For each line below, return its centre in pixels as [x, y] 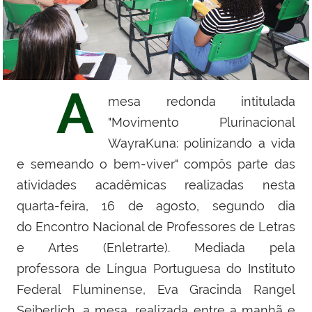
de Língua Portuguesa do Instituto [187, 269]
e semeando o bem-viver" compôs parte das [156, 164]
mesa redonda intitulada [202, 102]
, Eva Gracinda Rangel [219, 290]
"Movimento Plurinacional [202, 123]
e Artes [48, 248]
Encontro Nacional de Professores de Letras [165, 227]
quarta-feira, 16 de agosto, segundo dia [156, 206]
